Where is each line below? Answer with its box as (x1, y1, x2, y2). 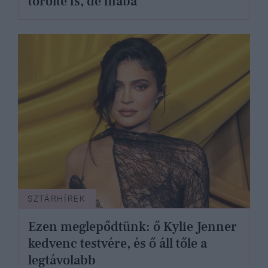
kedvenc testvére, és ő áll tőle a (28, 235, 207, 252)
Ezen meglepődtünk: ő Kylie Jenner (28, 218, 237, 236)
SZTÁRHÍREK (28, 194, 86, 204)
